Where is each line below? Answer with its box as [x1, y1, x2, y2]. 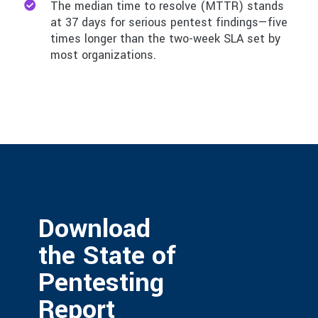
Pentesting [38, 264, 164, 302]
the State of [38, 237, 176, 275]
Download [38, 210, 150, 248]
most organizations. [50, 46, 157, 63]
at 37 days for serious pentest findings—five [50, 13, 288, 31]
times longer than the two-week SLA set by [50, 30, 281, 47]
